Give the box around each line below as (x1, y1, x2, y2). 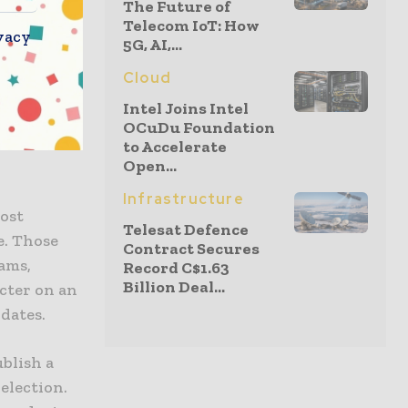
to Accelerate (123, 137, 227, 157)
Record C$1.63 (123, 258, 229, 278)
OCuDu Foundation (123, 117, 275, 138)
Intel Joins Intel (123, 98, 249, 118)
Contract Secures (123, 239, 260, 259)
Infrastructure (123, 189, 244, 209)
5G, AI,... (123, 35, 182, 55)
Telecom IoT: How (123, 15, 260, 36)
